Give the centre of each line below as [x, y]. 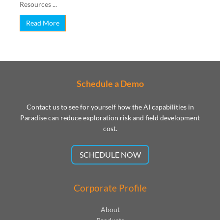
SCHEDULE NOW [110, 154]
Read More [43, 23]
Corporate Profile [110, 188]
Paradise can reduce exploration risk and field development [110, 117]
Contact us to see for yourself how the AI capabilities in [110, 107]
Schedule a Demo [110, 83]
